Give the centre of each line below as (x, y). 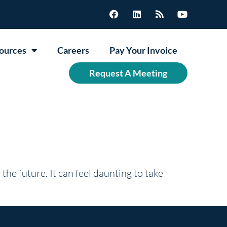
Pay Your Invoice (143, 50)
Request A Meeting (128, 73)
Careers (73, 50)
